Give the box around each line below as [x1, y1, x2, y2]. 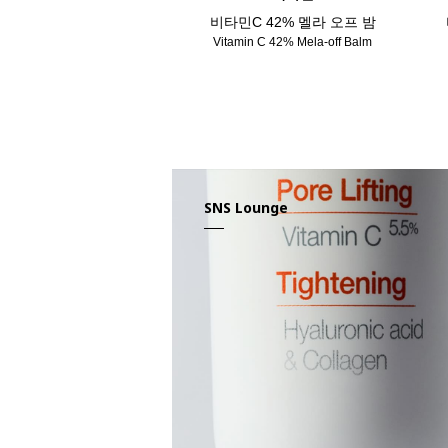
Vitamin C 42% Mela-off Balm [213, 35, 372, 49]
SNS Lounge [204, 198, 288, 217]
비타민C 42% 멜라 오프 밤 [209, 14, 376, 30]
